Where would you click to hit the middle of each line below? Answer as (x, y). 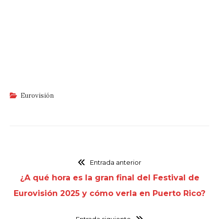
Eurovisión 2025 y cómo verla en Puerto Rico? (109, 193)
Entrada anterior (115, 162)
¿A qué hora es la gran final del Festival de (109, 177)
